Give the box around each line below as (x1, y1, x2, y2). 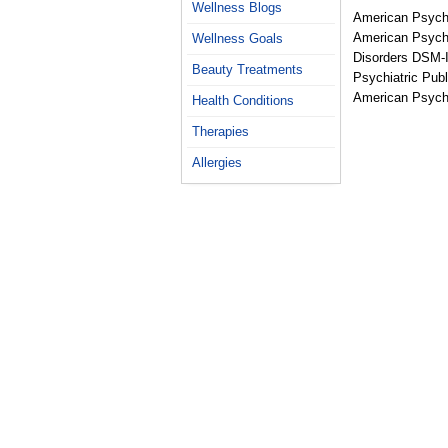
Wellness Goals (192, 31, 283, 46)
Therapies (192, 124, 249, 139)
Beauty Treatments (192, 62, 303, 77)
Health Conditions (192, 93, 294, 108)
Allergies (192, 155, 242, 170)
